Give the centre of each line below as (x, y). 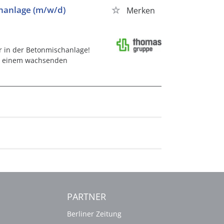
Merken (140, 10)
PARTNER (86, 196)
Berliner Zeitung (94, 213)
